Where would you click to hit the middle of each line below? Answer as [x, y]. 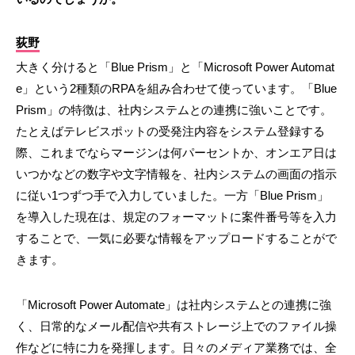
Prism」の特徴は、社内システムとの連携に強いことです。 [174, 110]
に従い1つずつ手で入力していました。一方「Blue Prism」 [172, 196]
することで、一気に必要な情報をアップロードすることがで [176, 239]
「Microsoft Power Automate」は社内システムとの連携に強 [174, 305]
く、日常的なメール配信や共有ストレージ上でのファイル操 [176, 326]
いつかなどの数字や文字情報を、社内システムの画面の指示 [176, 174]
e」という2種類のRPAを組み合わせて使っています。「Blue [176, 89]
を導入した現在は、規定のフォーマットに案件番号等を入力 [176, 217]
